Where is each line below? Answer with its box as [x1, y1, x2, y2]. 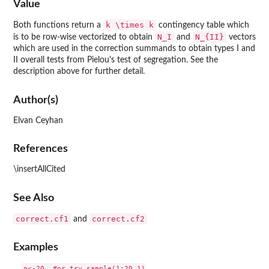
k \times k [106, 20, 154, 30]
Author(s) [13, 94, 58, 105]
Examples [13, 242, 58, 253]
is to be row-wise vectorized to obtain [13, 33, 155, 42]
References [13, 144, 68, 154]
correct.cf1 [16, 214, 68, 223]
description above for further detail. [13, 67, 145, 76]
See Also [13, 192, 54, 203]
